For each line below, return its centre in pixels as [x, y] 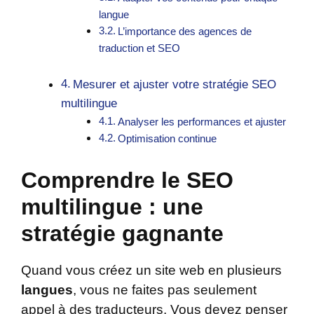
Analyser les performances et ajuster [202, 122]
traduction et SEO [140, 48]
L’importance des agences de [185, 32]
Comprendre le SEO [127, 180]
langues [47, 289]
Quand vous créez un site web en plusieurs [151, 270]
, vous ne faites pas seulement [165, 289]
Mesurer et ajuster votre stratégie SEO [175, 84]
